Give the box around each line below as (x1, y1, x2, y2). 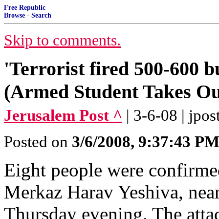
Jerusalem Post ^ (4, 107, 122, 124)
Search (31, 12, 51, 19)
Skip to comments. (4, 32, 121, 49)
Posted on (4, 133, 72, 151)
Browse (4, 12, 25, 19)
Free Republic (4, 4, 45, 11)
